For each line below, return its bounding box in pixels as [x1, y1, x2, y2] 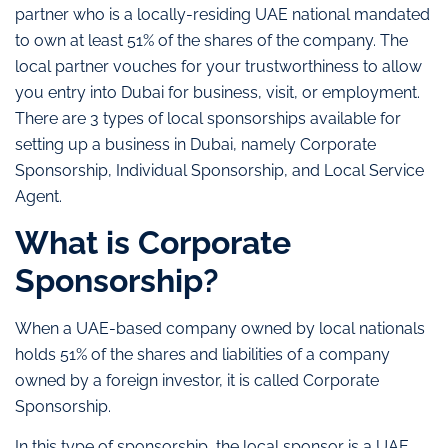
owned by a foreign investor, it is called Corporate [15, 370, 379, 390]
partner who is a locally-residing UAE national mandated [15, 4, 430, 24]
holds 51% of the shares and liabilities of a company [15, 344, 390, 364]
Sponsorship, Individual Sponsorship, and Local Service [15, 160, 424, 180]
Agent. [15, 186, 62, 206]
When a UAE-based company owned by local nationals [15, 318, 425, 338]
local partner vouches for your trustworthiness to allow [15, 56, 422, 76]
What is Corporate [15, 223, 291, 261]
